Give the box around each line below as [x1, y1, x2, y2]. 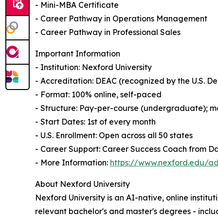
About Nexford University [35, 179, 130, 189]
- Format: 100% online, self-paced [35, 90, 162, 100]
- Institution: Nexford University [35, 62, 152, 73]
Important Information [35, 49, 120, 59]
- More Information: [35, 158, 110, 168]
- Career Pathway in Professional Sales [35, 27, 181, 37]
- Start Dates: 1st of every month [35, 117, 156, 127]
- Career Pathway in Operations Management [35, 14, 207, 24]
